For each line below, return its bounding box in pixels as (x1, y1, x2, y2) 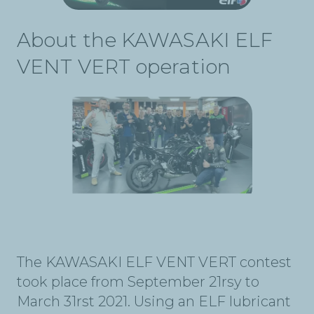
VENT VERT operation (17, 54, 231, 78)
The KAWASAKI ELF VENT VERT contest (17, 254, 292, 271)
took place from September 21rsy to (17, 273, 259, 291)
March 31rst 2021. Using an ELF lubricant (17, 293, 291, 310)
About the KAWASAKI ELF (17, 27, 273, 52)
